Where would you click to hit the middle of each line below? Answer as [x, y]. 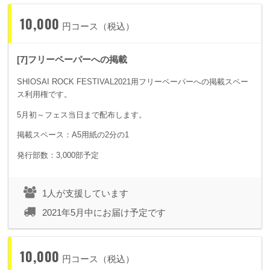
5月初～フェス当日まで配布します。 [82, 115]
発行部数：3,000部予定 [58, 155]
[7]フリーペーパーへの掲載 [72, 60]
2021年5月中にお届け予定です [104, 213]
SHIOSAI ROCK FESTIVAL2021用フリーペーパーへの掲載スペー [133, 82]
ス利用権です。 [44, 95]
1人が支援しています [85, 193]
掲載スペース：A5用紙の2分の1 [73, 135]
